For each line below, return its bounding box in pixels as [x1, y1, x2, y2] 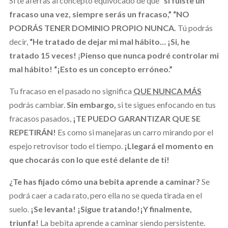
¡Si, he [167, 36, 190, 46]
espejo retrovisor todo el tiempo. [9, 140, 124, 151]
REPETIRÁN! [9, 127, 56, 137]
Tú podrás [177, 22, 213, 33]
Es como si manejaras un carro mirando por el [55, 127, 213, 137]
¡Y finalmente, [139, 204, 192, 214]
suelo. [9, 204, 31, 214]
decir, [9, 36, 30, 46]
